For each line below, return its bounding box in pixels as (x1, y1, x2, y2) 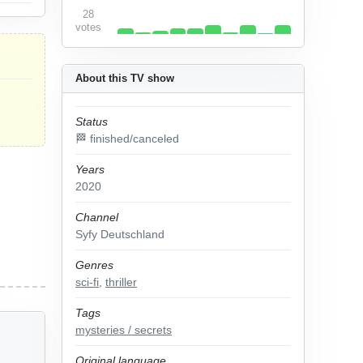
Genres (75, 258, 113, 271)
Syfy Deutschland (75, 228, 164, 241)
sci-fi (75, 275, 99, 288)
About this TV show (75, 72, 174, 84)
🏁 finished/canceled (75, 132, 179, 145)
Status (75, 115, 108, 128)
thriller (105, 275, 137, 288)
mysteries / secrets (75, 323, 172, 336)
